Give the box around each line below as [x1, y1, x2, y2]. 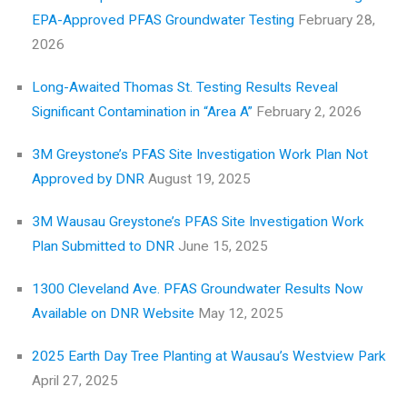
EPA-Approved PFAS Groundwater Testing [32, 11, 294, 28]
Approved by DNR [32, 170, 144, 187]
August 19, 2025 [148, 170, 251, 187]
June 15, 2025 [178, 237, 268, 254]
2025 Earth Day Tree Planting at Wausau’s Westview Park [32, 347, 386, 364]
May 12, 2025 [198, 304, 283, 322]
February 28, [298, 11, 375, 28]
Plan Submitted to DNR [32, 237, 174, 254]
